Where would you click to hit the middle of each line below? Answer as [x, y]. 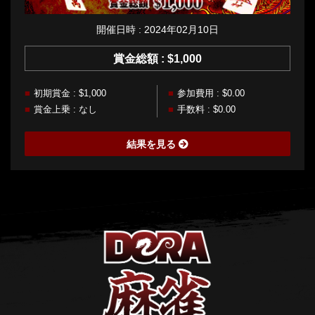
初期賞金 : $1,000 [70, 93]
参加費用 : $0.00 [211, 93]
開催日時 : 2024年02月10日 [157, 29]
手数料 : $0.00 [206, 109]
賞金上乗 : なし [65, 109]
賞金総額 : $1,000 [157, 58]
